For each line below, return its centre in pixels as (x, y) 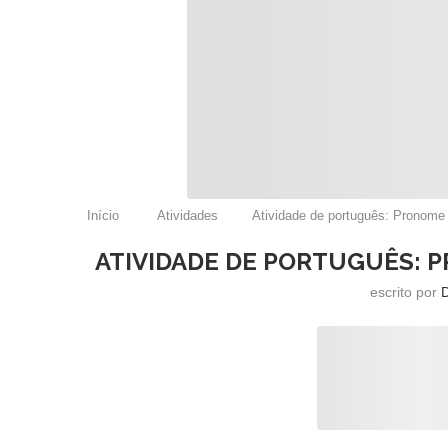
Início (103, 215)
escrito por (405, 292)
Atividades (187, 215)
